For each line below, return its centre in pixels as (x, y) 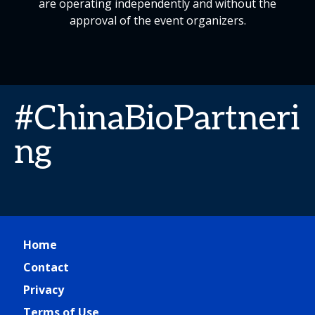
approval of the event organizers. (157, 21)
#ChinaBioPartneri (157, 120)
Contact (46, 268)
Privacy (44, 290)
